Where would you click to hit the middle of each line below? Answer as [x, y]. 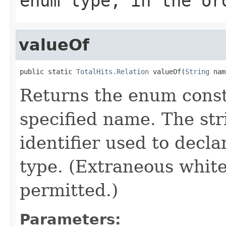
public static [48, 71]
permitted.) [69, 190]
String [197, 71]
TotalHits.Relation [112, 71]
